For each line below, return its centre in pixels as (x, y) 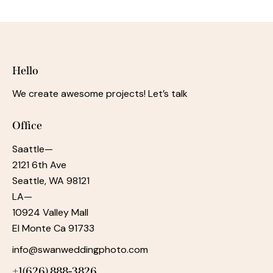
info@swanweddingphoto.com (80, 250)
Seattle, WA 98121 (51, 180)
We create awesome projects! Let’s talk (100, 94)
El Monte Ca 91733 (53, 228)
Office (27, 125)
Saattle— (33, 149)
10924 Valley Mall (50, 212)
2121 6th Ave (39, 165)
